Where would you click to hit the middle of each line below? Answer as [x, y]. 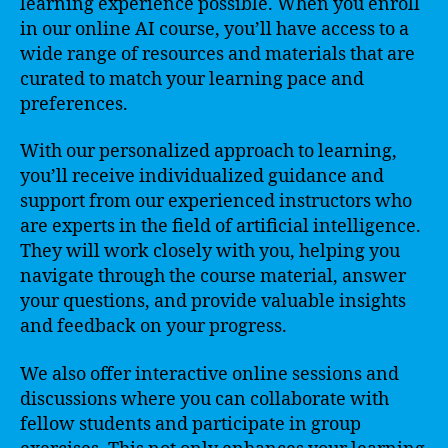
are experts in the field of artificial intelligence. [220, 226]
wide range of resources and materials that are [217, 54]
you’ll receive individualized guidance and [202, 176]
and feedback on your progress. [153, 326]
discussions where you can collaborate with [204, 399]
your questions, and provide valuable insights [213, 301]
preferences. [74, 104]
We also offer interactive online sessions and [209, 374]
